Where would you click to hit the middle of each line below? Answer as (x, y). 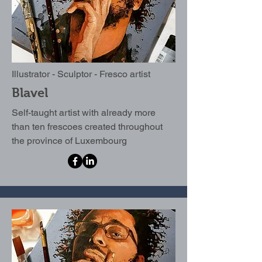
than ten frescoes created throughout (87, 127)
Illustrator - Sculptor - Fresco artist (81, 74)
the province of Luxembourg (69, 141)
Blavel (30, 93)
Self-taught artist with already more (84, 113)
